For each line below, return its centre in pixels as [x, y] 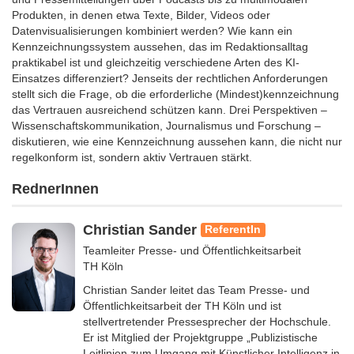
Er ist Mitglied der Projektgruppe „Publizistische [200, 337]
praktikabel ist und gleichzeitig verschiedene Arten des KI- [156, 63]
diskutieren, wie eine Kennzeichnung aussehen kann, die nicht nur [177, 142]
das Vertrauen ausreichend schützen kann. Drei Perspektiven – [169, 110]
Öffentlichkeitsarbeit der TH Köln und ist [182, 305]
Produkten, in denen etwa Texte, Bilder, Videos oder [141, 15]
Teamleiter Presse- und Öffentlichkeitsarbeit [192, 250]
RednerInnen [55, 189]
